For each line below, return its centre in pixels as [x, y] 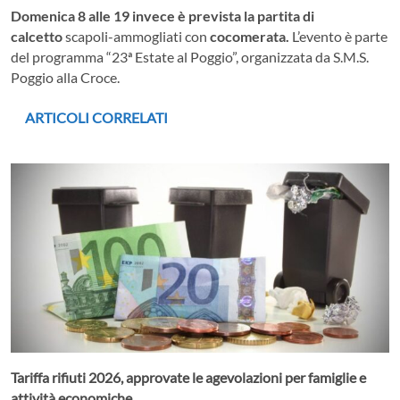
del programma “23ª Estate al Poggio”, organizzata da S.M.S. [190, 56]
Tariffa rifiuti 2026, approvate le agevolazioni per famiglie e [188, 377]
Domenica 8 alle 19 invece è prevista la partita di [162, 15]
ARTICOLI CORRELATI [96, 117]
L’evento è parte [340, 36]
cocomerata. [251, 36]
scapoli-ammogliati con [137, 36]
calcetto [38, 36]
